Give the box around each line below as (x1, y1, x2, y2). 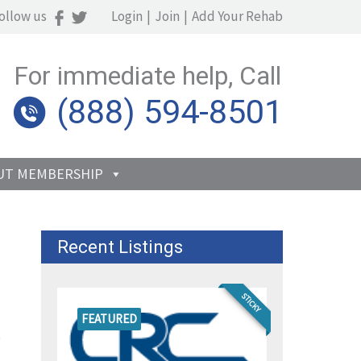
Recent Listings (57, 237, 183, 257)
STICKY (239, 290, 263, 315)
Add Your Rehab (192, 7, 283, 25)
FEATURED (81, 311, 137, 326)
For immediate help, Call (14, 60, 281, 91)
